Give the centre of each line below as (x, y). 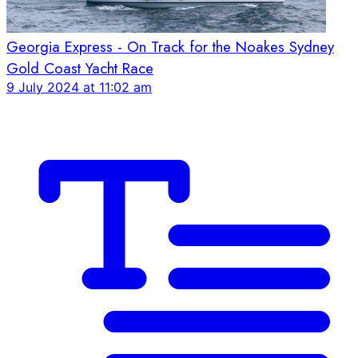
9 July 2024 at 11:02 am (79, 87)
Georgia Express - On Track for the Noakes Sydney (170, 46)
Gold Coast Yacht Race (80, 68)
